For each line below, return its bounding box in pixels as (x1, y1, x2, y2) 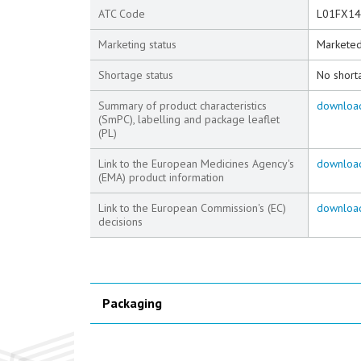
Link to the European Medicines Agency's (98, 156, 294, 171)
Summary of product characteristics (98, 98, 267, 113)
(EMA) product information (98, 170, 224, 185)
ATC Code (98, 6, 145, 21)
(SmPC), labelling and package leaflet (98, 112, 280, 127)
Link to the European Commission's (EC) (98, 201, 286, 215)
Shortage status (98, 68, 173, 82)
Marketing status (98, 37, 176, 52)
